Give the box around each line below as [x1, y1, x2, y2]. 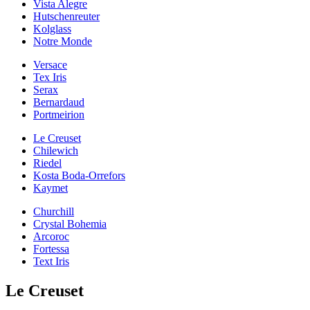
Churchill [33, 205, 74, 217]
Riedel [33, 156, 62, 169]
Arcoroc [33, 230, 69, 242]
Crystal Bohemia [33, 217, 107, 230]
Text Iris [33, 255, 69, 267]
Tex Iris [33, 71, 66, 83]
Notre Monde [33, 35, 92, 47]
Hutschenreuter [33, 10, 100, 22]
